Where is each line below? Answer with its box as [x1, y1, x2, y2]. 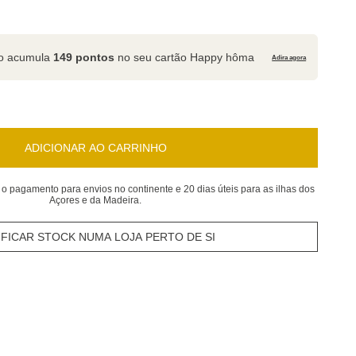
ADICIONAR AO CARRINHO [24, 141, 167, 154]
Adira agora [272, 53, 307, 61]
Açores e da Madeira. [49, 195, 142, 206]
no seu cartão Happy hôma [114, 50, 255, 64]
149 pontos [53, 50, 115, 64]
